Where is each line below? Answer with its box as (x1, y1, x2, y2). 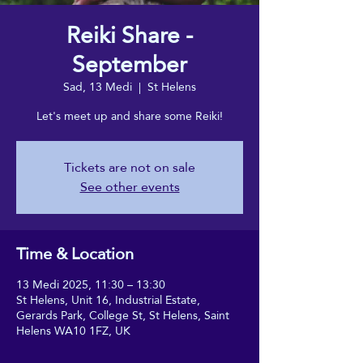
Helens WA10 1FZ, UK (16, 319, 130, 341)
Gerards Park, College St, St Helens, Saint (16, 304, 229, 326)
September (72, 42, 187, 86)
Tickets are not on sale (64, 154, 195, 180)
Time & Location (16, 237, 134, 269)
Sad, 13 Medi (63, 75, 132, 97)
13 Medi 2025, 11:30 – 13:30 (16, 273, 165, 295)
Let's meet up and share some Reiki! (36, 105, 223, 126)
